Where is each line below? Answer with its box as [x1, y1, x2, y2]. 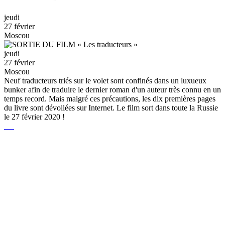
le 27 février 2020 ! [4, 112, 69, 121]
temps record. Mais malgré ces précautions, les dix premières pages [4, 94, 215, 103]
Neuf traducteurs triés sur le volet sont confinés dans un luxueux [4, 76, 206, 85]
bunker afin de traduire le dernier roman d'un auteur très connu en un [4, 85, 221, 94]
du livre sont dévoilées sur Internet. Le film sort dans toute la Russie [4, 103, 218, 112]
